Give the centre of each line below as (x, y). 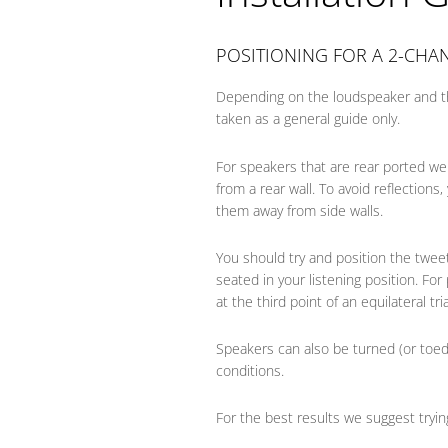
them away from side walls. (300, 210)
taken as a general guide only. (308, 119)
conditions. (250, 370)
